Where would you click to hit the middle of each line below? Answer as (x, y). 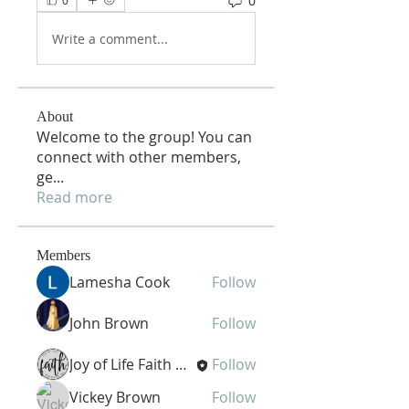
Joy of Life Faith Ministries (181, 364)
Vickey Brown (115, 397)
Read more (74, 197)
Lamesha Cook (120, 282)
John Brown (109, 323)
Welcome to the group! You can (144, 137)
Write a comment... (110, 38)
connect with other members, (139, 157)
